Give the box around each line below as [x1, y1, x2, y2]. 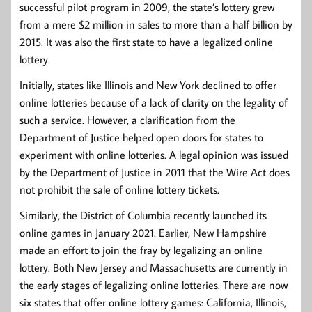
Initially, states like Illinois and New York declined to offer [19, 77, 276, 92]
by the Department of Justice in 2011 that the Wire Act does [19, 164, 290, 179]
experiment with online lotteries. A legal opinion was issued [19, 147, 288, 162]
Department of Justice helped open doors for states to [19, 130, 263, 144]
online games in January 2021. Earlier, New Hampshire [19, 225, 267, 240]
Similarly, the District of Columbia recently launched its [19, 208, 267, 222]
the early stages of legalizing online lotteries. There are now [19, 277, 288, 292]
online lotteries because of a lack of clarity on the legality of [19, 95, 288, 109]
